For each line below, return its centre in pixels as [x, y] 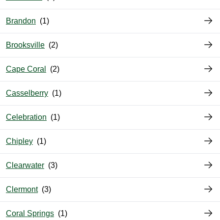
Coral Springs [30, 214]
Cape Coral [26, 69]
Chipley [19, 141]
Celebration [26, 117]
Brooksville [25, 45]
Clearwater [25, 165]
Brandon [21, 21]
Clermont [22, 190]
